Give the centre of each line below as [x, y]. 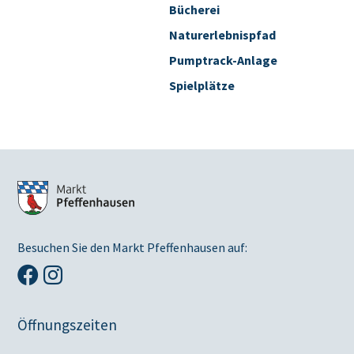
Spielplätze [201, 85]
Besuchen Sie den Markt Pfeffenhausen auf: [133, 247]
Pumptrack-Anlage [223, 60]
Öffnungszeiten [68, 324]
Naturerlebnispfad [222, 34]
